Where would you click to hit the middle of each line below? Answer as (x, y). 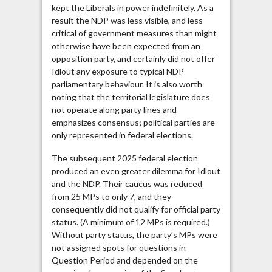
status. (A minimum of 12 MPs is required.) (131, 222)
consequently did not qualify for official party (136, 209)
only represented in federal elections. (125, 135)
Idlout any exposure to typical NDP (117, 71)
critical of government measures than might (134, 33)
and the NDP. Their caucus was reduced (127, 184)
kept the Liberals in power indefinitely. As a (132, 7)
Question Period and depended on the (124, 260)
